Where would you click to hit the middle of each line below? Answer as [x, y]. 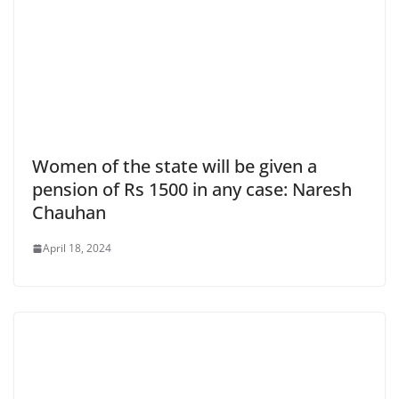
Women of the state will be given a [175, 167]
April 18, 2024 [77, 248]
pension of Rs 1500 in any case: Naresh [192, 190]
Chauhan [69, 213]
